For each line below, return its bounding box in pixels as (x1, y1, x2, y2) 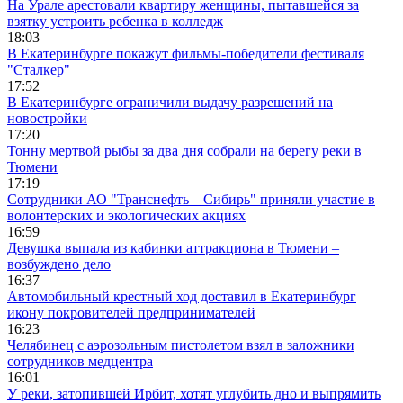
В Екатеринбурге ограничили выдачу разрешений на (7, 94, 333, 111)
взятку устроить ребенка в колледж (7, 13, 223, 30)
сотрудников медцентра (7, 354, 153, 370)
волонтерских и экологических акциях (7, 208, 246, 224)
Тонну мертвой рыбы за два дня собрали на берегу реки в (7, 143, 362, 159)
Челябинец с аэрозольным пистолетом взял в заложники (7, 337, 354, 354)
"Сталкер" (7, 62, 70, 78)
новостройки (7, 111, 87, 127)
